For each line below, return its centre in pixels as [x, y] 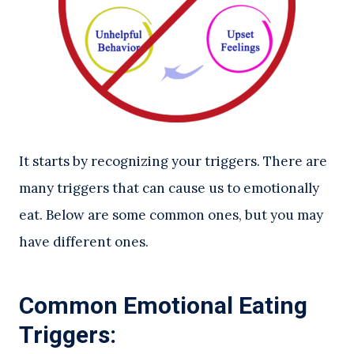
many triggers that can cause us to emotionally [169, 188]
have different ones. [85, 242]
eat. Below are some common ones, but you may [171, 215]
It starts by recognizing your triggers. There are [173, 162]
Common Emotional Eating [163, 306]
